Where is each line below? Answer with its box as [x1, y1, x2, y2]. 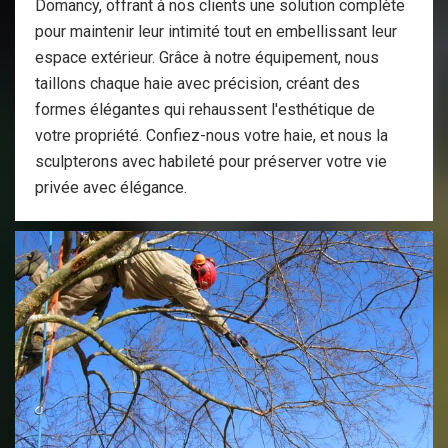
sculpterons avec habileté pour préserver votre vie [35, 152, 387, 171]
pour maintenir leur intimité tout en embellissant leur [35, 22, 397, 41]
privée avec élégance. [35, 178, 187, 197]
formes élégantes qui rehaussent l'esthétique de [35, 100, 375, 119]
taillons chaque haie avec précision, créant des [35, 74, 360, 93]
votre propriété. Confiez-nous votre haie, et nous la [35, 126, 388, 145]
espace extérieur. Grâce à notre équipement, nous [35, 48, 379, 67]
